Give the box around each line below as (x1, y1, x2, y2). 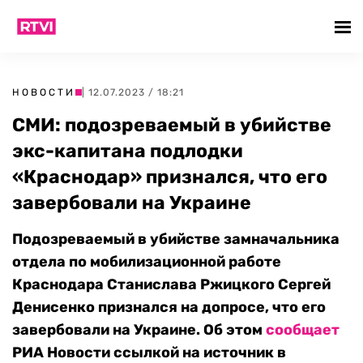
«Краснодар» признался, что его (12, 165, 327, 188)
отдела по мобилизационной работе (12, 253, 281, 271)
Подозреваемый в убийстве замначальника (12, 230, 340, 248)
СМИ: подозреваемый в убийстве (12, 113, 331, 136)
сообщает (266, 321, 340, 339)
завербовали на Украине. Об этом (12, 321, 266, 339)
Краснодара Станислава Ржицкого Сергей (12, 275, 331, 293)
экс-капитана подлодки (12, 139, 243, 162)
